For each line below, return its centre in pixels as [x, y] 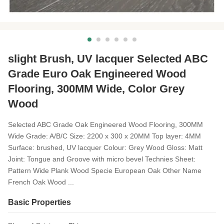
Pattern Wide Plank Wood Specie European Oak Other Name [105, 170]
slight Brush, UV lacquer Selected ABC [108, 59]
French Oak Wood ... [41, 182]
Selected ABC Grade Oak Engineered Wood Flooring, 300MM [105, 124]
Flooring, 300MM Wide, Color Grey [96, 89]
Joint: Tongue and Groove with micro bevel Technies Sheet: [102, 159]
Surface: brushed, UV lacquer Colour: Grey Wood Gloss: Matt [105, 147]
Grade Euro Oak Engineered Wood [97, 74]
